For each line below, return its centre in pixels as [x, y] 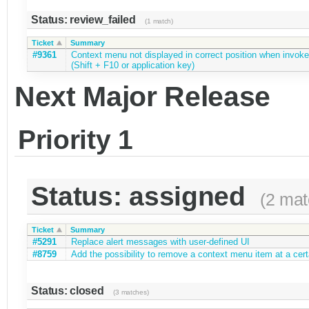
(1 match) [159, 21]
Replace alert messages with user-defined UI [160, 241]
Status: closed [69, 290]
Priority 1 [75, 139]
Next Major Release [142, 97]
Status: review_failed [85, 19]
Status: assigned [142, 196]
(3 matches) [131, 292]
